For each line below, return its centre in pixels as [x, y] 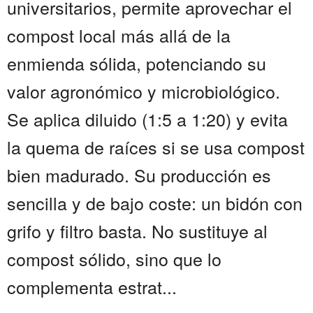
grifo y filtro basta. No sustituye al [137, 231]
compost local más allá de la [119, 35]
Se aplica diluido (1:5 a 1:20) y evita [147, 119]
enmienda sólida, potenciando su [137, 63]
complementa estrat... [92, 287]
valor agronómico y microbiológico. [144, 91]
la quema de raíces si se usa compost [156, 147]
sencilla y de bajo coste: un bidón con [155, 203]
